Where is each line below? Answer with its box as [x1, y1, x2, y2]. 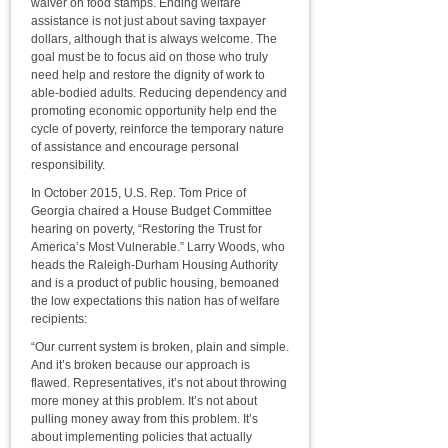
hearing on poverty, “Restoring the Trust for [31, 222, 262, 236]
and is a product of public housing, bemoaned [31, 276, 279, 290]
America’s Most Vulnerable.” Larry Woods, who [31, 240, 285, 254]
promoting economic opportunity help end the [31, 104, 277, 118]
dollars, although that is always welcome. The [31, 32, 277, 46]
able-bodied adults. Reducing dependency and [31, 86, 287, 100]
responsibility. [31, 158, 105, 172]
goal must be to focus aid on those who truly [31, 50, 268, 64]
